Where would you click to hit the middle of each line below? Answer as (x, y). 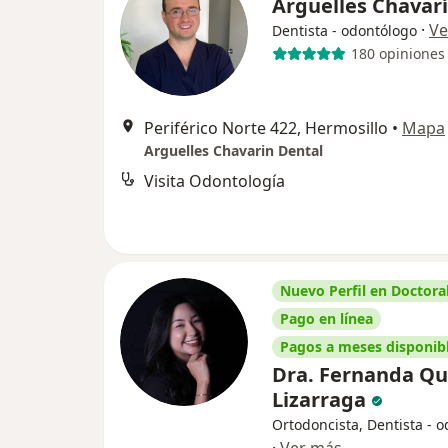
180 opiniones (397, 54)
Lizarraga (321, 399)
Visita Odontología (214, 180)
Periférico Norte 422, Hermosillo (266, 127)
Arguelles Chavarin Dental (233, 150)
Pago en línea (326, 318)
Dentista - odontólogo (344, 30)
